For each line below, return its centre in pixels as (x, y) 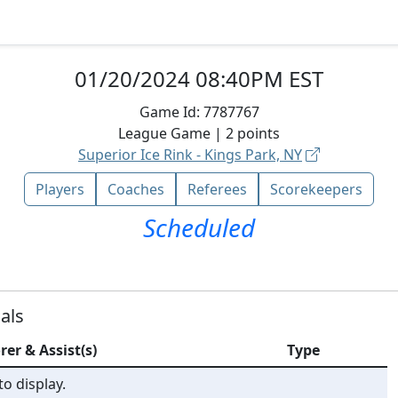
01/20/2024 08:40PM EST (199, 79)
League (143, 133)
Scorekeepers (316, 189)
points (259, 133)
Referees (217, 189)
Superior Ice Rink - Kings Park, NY (190, 155)
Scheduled (199, 227)
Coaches (136, 189)
